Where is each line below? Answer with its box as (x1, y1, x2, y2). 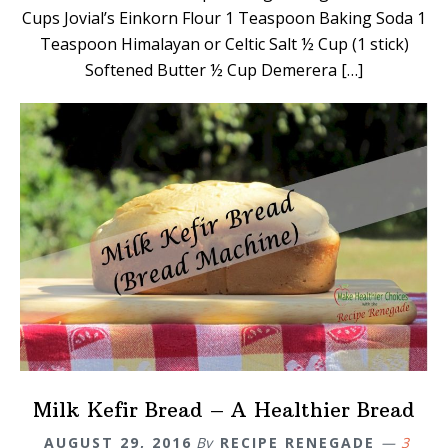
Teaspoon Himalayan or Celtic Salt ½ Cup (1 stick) (39, 33, 409, 56)
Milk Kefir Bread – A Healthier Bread (33, 396, 415, 422)
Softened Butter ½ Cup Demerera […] (85, 59, 363, 82)
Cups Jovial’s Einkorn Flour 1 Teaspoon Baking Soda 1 (22, 7, 426, 30)
